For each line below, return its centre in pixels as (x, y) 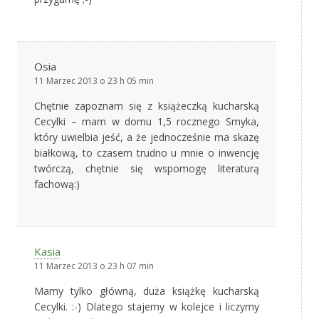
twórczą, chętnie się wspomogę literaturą (147, 169)
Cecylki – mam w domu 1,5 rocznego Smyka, (147, 122)
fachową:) (57, 184)
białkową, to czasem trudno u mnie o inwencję (147, 153)
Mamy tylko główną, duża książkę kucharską (147, 291)
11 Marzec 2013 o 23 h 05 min (94, 81)
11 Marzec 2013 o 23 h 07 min (94, 266)
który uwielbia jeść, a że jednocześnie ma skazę (147, 137)
